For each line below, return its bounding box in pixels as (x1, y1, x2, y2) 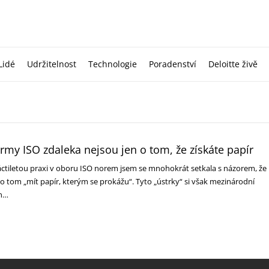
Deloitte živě (208, 58, 258, 70)
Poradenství (149, 58, 196, 70)
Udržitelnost (27, 58, 76, 70)
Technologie (88, 58, 137, 70)
